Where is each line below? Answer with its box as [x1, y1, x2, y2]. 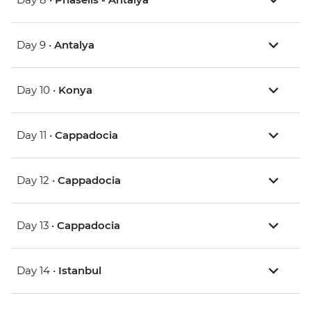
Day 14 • [17, 264, 58, 278]
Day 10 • [17, 83, 58, 97]
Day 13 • [17, 219, 57, 233]
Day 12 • [17, 174, 58, 187]
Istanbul [58, 264, 101, 278]
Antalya [54, 38, 94, 52]
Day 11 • [17, 128, 55, 142]
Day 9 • [17, 38, 54, 52]
